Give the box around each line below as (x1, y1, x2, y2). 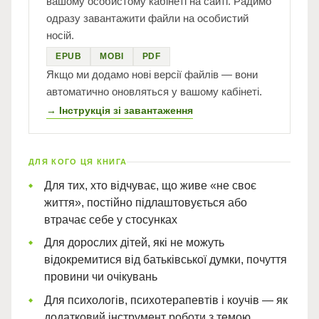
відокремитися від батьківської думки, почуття (44, 253, 287, 266)
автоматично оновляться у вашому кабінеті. (46, 85, 262, 98)
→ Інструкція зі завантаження (46, 105, 193, 116)
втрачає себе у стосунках (44, 214, 177, 226)
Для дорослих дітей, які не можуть (44, 236, 224, 249)
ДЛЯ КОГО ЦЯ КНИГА (28, 157, 127, 166)
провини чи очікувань (44, 271, 157, 283)
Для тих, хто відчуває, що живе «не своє (44, 179, 256, 192)
